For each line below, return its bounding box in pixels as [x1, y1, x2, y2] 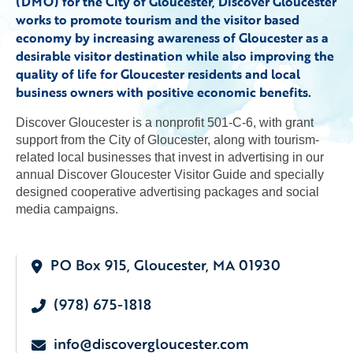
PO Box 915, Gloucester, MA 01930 [50, 255, 281, 275]
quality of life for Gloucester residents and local [16, 65, 300, 84]
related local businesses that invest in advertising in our [16, 150, 324, 164]
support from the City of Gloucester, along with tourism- [16, 133, 319, 147]
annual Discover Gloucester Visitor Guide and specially [16, 168, 324, 181]
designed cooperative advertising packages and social [16, 185, 319, 199]
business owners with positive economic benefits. [16, 83, 311, 102]
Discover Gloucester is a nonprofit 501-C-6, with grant [16, 116, 314, 129]
